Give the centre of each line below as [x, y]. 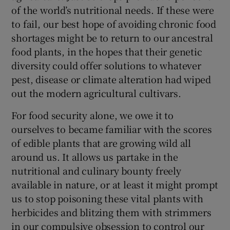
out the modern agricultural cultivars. [96, 93]
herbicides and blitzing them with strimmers [111, 212]
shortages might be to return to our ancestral [112, 38]
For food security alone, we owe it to [93, 115]
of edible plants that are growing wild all [101, 143]
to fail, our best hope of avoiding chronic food [114, 24]
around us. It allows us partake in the [95, 157]
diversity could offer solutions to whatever [106, 65]
